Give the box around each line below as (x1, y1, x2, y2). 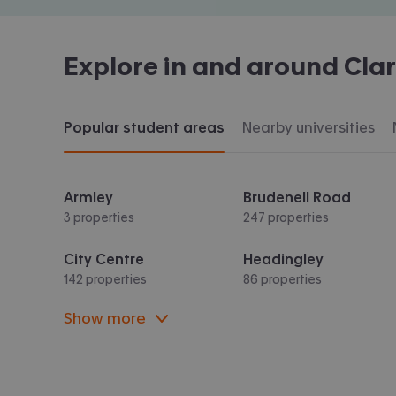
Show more (64, 309, 146, 325)
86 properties (243, 272, 323, 286)
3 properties (64, 210, 134, 224)
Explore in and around (64, 53, 344, 79)
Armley (64, 189, 113, 204)
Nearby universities (242, 119, 375, 134)
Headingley (243, 251, 324, 266)
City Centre (64, 251, 144, 266)
